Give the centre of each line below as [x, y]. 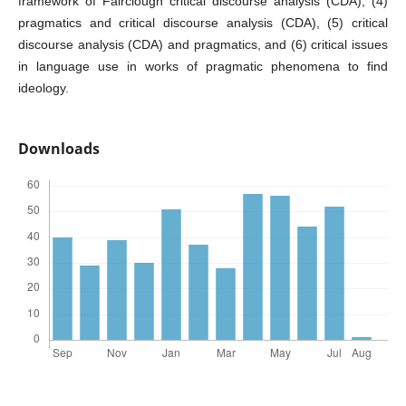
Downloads [58, 148]
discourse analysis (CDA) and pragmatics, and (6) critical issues [203, 44]
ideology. [52, 87]
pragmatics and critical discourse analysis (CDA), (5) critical [203, 22]
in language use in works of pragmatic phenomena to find [203, 66]
